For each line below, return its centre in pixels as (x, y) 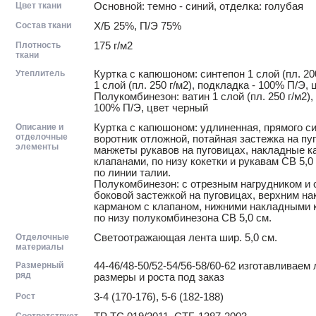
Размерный (39, 265)
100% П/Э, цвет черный (151, 108)
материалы (39, 247)
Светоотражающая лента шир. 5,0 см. (186, 237)
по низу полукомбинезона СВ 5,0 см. (183, 218)
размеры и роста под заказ (159, 277)
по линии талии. (132, 172)
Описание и (39, 127)
